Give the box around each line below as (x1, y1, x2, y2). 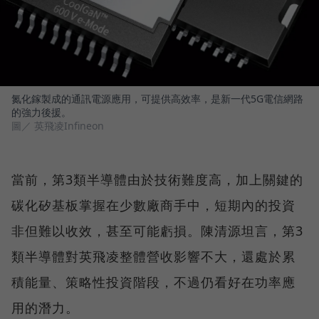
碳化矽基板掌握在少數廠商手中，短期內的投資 (11, 197, 296, 214)
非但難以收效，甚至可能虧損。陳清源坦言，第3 (11, 222, 303, 240)
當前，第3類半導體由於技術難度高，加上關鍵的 (11, 171, 303, 189)
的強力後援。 (11, 105, 71, 120)
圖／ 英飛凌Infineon (11, 119, 104, 133)
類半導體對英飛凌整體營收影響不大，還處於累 (11, 248, 296, 266)
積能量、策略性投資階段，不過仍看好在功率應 (11, 273, 296, 291)
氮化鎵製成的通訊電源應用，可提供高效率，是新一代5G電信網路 (11, 92, 303, 106)
